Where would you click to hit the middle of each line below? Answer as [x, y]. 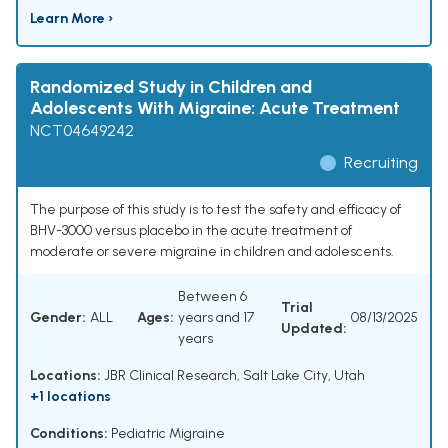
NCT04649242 [82, 131]
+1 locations [70, 397]
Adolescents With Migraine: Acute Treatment [215, 108]
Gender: [58, 318]
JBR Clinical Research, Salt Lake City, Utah [233, 376]
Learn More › [71, 19]
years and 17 [216, 318]
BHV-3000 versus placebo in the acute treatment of [191, 231]
